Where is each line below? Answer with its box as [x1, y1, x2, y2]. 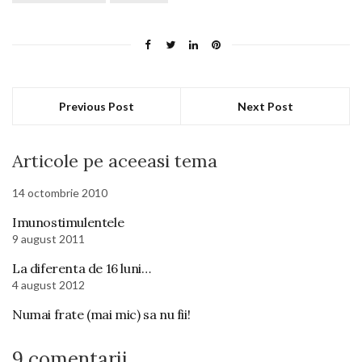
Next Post [237, 99, 293, 113]
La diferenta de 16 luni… [12, 259, 151, 276]
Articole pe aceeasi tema [12, 149, 217, 172]
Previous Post [59, 99, 134, 113]
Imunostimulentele [12, 213, 124, 230]
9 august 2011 [12, 231, 85, 246]
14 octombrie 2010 [12, 185, 107, 200]
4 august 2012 [12, 277, 85, 292]
